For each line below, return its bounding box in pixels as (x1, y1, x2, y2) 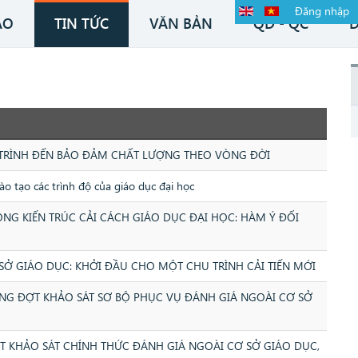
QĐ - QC (253, 14, 308, 33)
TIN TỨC (54, 14, 109, 33)
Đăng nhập (295, 3, 350, 18)
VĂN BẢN (149, 14, 213, 33)
